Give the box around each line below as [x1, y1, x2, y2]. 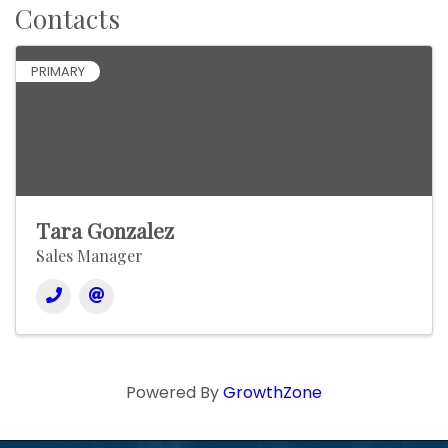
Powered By [126, 381, 223, 405]
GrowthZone [223, 381, 322, 405]
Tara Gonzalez [36, 216, 174, 245]
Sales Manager [36, 245, 143, 267]
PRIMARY [31, 63, 85, 81]
